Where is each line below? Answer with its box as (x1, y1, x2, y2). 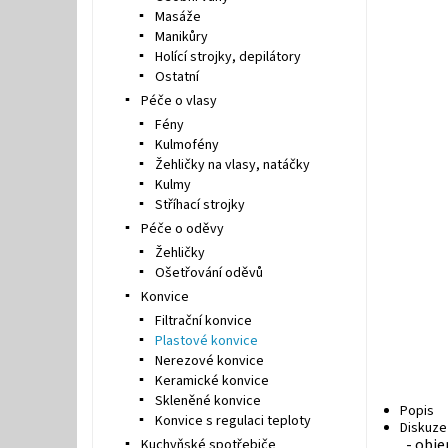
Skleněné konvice (154, 391, 261, 411)
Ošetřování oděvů (154, 263, 263, 283)
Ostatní (154, 67, 199, 87)
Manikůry (154, 27, 208, 47)
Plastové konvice (154, 331, 258, 351)
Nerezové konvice (154, 351, 264, 371)
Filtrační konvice (154, 311, 252, 331)
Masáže (154, 7, 201, 27)
